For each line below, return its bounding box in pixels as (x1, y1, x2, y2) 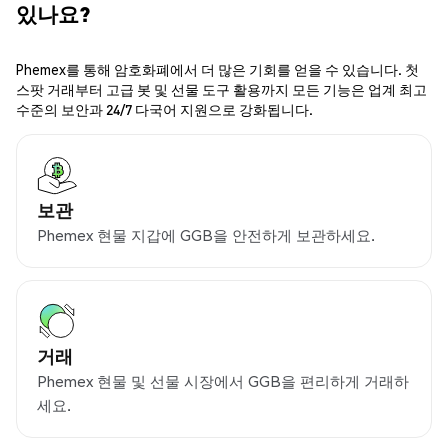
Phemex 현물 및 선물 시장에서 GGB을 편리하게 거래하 (37, 371, 409, 392)
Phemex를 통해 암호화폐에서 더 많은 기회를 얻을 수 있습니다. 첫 (16, 60, 419, 79)
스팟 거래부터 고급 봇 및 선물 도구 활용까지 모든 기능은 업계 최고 (16, 80, 427, 99)
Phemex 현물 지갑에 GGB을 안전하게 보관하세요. (37, 225, 375, 246)
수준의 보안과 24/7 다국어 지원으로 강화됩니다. (16, 100, 313, 119)
